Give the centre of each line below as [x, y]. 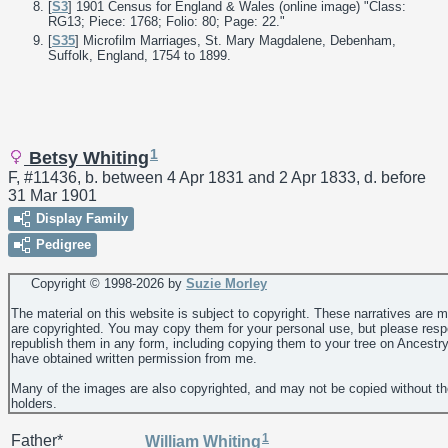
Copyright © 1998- [73, 284]
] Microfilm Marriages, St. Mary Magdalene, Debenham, [235, 40]
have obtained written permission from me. [134, 359]
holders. [34, 404]
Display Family [82, 219]
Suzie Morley [226, 284]
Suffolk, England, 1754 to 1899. [139, 55]
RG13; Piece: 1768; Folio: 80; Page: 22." [166, 22]
